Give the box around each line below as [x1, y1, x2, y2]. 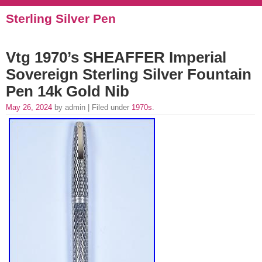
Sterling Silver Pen [6, 12, 116, 25]
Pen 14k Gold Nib [6, 83, 129, 99]
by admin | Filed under [52, 103, 132, 112]
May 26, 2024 [6, 103, 52, 112]
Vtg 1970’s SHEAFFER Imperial [6, 49, 226, 65]
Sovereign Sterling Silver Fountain [6, 66, 251, 82]
